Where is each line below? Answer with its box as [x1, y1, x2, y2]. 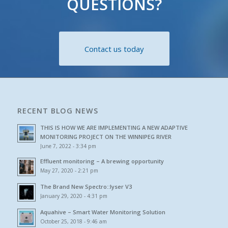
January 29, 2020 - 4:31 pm [40, 192, 107, 199]
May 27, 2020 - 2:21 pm [40, 166, 98, 174]
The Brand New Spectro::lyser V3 [40, 182, 132, 190]
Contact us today [84, 43, 144, 54]
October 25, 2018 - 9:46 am [40, 217, 107, 225]
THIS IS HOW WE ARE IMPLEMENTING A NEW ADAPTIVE [40, 123, 188, 131]
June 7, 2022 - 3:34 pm [40, 142, 96, 150]
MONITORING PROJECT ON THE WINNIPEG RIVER [40, 132, 172, 140]
